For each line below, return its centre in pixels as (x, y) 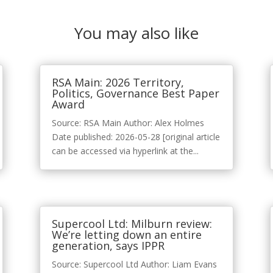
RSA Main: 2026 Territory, (118, 83)
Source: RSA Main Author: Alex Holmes (128, 123)
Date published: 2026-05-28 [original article (136, 137)
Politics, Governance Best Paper (135, 94)
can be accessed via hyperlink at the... (125, 151)
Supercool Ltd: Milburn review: (132, 224)
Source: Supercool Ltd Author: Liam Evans (134, 264)
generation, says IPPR (108, 246)
